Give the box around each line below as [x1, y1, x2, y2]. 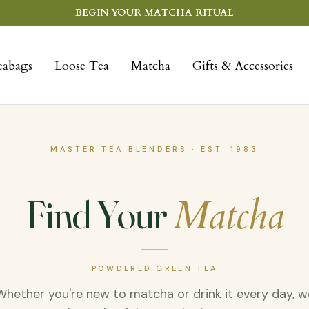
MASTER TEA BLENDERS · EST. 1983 [50, 144, 259, 154]
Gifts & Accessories [192, 57, 293, 74]
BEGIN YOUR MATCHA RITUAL [75, 6, 234, 19]
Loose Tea [54, 57, 109, 74]
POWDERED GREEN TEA [91, 263, 218, 274]
